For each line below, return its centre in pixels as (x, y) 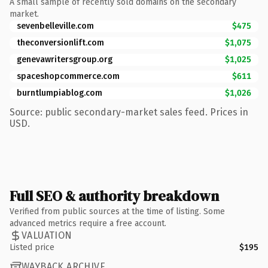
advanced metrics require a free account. (88, 223)
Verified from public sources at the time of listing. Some (117, 211)
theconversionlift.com (60, 42)
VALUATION (47, 235)
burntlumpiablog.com (60, 93)
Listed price (32, 247)
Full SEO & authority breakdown (114, 196)
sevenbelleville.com (55, 26)
